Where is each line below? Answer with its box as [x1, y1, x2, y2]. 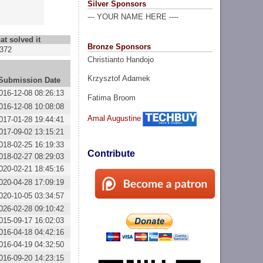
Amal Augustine [87, 113, 141, 123]
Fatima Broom [87, 93, 136, 102]
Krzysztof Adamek [87, 74, 150, 83]
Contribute [87, 149, 135, 159]
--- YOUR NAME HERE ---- [87, 12, 178, 22]
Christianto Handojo [87, 55, 154, 64]
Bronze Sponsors [87, 42, 151, 51]
